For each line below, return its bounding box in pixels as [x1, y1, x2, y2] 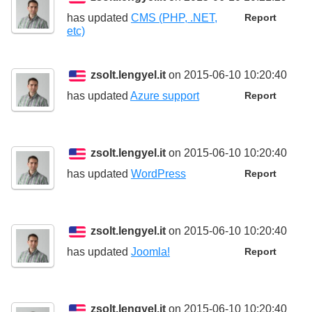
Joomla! [131, 246, 170, 258]
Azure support [130, 90, 199, 102]
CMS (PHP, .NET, [131, 12, 217, 24]
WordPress [131, 168, 186, 180]
